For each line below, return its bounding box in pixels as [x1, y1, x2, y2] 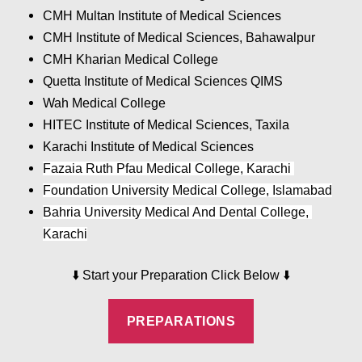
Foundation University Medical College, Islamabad [43, 183, 333, 197]
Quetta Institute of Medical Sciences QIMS [43, 74, 287, 88]
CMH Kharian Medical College [43, 52, 222, 66]
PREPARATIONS [126, 314, 236, 328]
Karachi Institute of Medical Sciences [43, 139, 258, 154]
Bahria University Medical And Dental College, [43, 204, 309, 219]
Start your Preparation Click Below [82, 267, 283, 282]
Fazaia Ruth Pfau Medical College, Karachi [43, 161, 295, 175]
